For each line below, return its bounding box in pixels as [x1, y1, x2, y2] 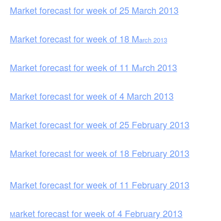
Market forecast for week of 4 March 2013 [10, 89, 174, 102]
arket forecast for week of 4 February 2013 [15, 206, 183, 220]
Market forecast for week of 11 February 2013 [10, 178, 189, 191]
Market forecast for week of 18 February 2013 [10, 146, 189, 159]
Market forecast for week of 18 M [10, 32, 139, 45]
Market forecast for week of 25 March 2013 [10, 3, 179, 16]
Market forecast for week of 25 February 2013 [10, 117, 189, 131]
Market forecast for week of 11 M [10, 60, 139, 74]
